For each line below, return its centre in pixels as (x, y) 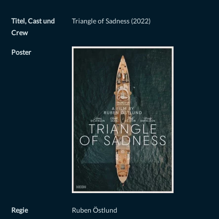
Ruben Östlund (95, 210)
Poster (21, 53)
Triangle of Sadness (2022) (111, 21)
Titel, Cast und (33, 21)
